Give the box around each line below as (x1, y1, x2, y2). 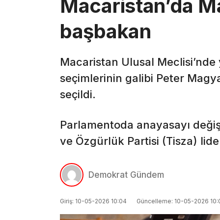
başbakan (60, 19, 151, 44)
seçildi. (60, 88, 96, 101)
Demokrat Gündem (88, 170, 164, 180)
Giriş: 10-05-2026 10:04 (60, 197, 127, 205)
